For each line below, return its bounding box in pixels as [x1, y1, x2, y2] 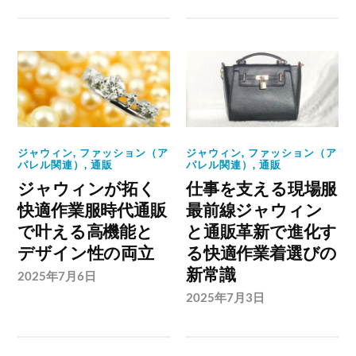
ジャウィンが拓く [17, 178, 156, 199]
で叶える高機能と [17, 221, 153, 242]
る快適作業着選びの [186, 242, 338, 264]
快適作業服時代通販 [17, 199, 167, 221]
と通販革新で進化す [186, 221, 338, 242]
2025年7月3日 [186, 290, 265, 304]
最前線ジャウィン [186, 199, 323, 221]
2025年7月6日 [17, 269, 97, 283]
